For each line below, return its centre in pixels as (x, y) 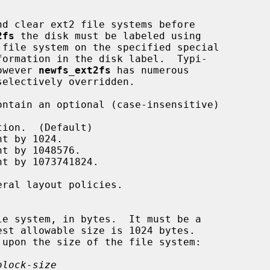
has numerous (150, 70)
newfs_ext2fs (75, 70)
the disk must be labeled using (108, 36)
